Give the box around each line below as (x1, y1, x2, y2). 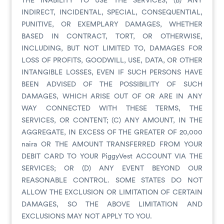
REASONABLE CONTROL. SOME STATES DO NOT (21, 177, 202, 184)
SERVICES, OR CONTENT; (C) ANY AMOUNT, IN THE (21, 117, 202, 124)
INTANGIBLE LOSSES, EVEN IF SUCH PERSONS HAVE (21, 69, 202, 76)
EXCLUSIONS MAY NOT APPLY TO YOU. (21, 213, 152, 220)
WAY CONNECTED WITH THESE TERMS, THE (21, 105, 202, 112)
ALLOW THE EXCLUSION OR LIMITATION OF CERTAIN (21, 189, 202, 196)
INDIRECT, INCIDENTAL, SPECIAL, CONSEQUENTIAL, (21, 9, 202, 16)
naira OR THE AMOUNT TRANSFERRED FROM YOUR (21, 141, 202, 148)
